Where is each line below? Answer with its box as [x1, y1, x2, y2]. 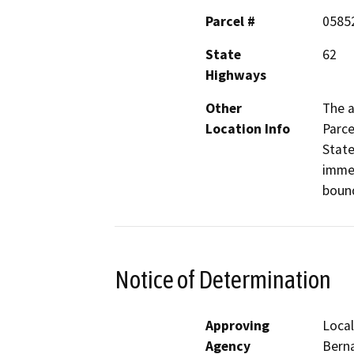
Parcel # [205, 13, 255, 31]
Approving [205, 316, 269, 334]
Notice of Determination [115, 265, 331, 294]
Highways [205, 66, 266, 85]
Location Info [205, 120, 290, 138]
